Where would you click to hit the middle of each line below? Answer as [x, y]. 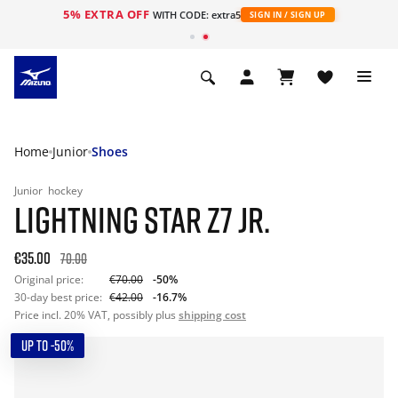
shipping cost [212, 315]
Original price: [49, 279]
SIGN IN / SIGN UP [287, 15]
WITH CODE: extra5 [196, 15]
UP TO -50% [48, 346]
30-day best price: [58, 297]
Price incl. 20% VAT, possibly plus [96, 315]
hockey [65, 191]
